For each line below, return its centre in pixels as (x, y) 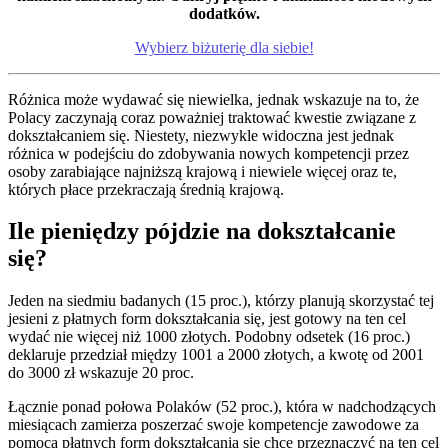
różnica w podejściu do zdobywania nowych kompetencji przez (208, 153)
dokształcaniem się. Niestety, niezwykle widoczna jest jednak (201, 135)
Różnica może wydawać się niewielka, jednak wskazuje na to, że (213, 99)
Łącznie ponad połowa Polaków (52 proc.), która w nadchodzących (222, 407)
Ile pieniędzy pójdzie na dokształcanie (202, 231)
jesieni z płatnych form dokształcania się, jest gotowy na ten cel (207, 319)
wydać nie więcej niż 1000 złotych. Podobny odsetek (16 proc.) (209, 337)
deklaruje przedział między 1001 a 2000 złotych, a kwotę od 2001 (216, 355)
